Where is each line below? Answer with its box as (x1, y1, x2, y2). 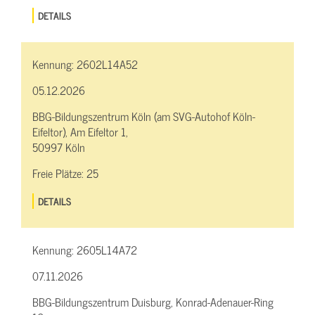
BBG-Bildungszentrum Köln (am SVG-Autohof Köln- (32, 107, 255, 126)
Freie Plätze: (32, 164, 86, 183)
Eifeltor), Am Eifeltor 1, (32, 122, 128, 141)
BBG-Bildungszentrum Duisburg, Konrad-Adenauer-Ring (32, 292, 274, 311)
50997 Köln (32, 138, 85, 157)
